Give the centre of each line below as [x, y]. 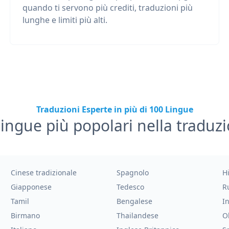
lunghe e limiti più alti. [65, 20]
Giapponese [31, 187]
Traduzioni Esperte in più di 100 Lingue [114, 109]
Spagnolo [132, 173]
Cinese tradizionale [44, 173]
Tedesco [130, 187]
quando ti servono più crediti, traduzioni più [107, 8]
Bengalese [134, 201]
